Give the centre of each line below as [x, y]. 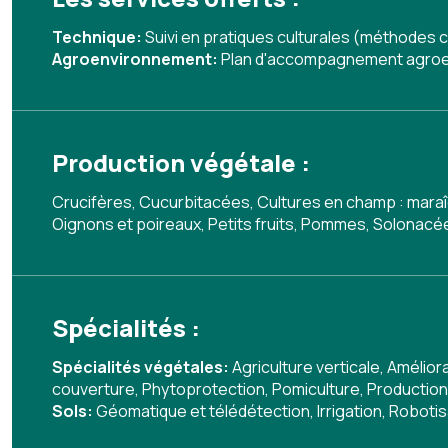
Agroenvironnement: [136, 59]
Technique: [98, 37]
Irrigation [349, 411]
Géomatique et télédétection [203, 411]
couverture [93, 389]
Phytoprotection [203, 389]
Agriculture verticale [306, 367]
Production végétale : [181, 162]
